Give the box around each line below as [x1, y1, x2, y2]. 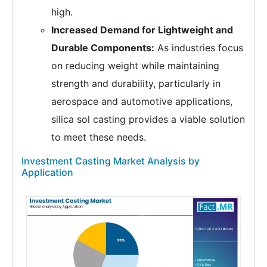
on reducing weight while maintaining [51, 60, 219, 72]
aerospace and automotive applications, [51, 95, 232, 108]
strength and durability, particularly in [51, 77, 221, 90]
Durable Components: [51, 42, 154, 54]
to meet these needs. [51, 131, 146, 144]
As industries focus [154, 42, 243, 54]
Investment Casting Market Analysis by [21, 155, 200, 167]
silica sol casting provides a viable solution [51, 113, 245, 126]
